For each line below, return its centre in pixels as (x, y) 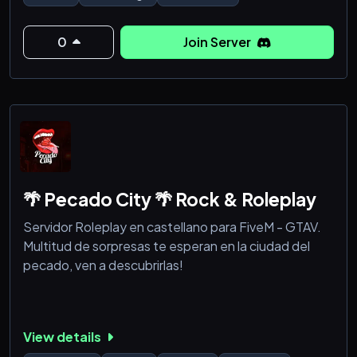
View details (63, 336)
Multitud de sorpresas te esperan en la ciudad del (167, 246)
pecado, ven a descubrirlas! (103, 265)
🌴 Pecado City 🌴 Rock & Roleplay (170, 200)
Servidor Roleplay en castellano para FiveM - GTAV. (172, 227)
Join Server (219, 42)
